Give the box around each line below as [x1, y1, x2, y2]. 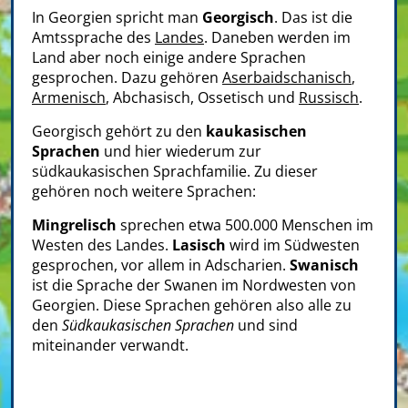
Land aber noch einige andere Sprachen [32, 46, 306, 67]
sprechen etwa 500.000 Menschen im [117, 214, 373, 235]
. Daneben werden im [204, 26, 351, 47]
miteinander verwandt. [32, 334, 189, 355]
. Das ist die [274, 6, 352, 27]
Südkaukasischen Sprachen [62, 314, 234, 335]
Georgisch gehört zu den [32, 120, 206, 141]
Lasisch [172, 234, 226, 255]
